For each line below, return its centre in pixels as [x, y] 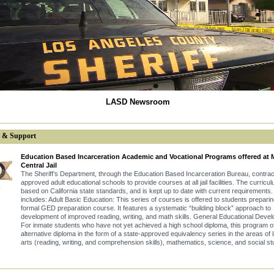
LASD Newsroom [138, 102]
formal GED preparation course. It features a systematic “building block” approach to [146, 208]
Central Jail [39, 165]
